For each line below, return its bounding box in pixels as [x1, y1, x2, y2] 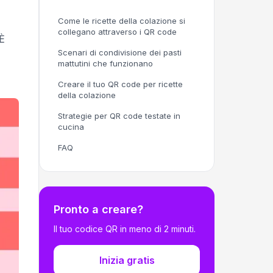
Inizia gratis [99, 254, 155, 266]
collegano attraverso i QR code [58, 27, 177, 37]
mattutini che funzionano [58, 58, 153, 68]
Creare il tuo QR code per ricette [58, 79, 183, 89]
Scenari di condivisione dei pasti [58, 48, 182, 57]
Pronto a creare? [54, 203, 143, 216]
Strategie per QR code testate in [58, 111, 180, 121]
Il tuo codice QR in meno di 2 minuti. [54, 224, 196, 234]
